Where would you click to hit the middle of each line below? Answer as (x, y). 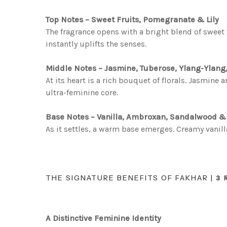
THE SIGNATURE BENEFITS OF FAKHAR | (131, 178)
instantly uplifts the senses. (96, 44)
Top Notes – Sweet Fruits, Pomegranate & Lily (132, 20)
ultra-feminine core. (82, 93)
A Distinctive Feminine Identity (103, 218)
